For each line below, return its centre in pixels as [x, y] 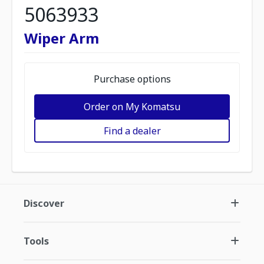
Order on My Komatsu [132, 106]
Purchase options [132, 79]
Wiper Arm [62, 38]
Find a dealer [132, 131]
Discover [44, 203]
